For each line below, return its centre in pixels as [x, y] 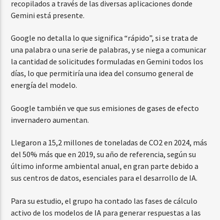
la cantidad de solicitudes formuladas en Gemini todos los [107, 62]
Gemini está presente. [48, 15]
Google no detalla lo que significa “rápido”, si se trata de [105, 38]
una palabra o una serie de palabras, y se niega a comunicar [109, 50]
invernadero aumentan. [50, 120]
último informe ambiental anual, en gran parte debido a [105, 166]
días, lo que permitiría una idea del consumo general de [102, 73]
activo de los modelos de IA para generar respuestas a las [106, 212]
